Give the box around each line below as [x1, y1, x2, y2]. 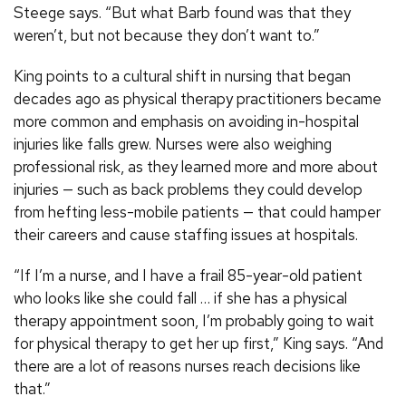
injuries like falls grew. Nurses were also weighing [14, 134, 332, 155]
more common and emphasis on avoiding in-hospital [14, 111, 359, 132]
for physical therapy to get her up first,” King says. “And [14, 333, 383, 354]
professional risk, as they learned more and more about [14, 157, 378, 178]
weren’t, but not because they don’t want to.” [14, 25, 320, 46]
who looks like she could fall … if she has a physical [14, 288, 347, 309]
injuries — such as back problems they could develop [14, 179, 362, 200]
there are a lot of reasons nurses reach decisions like [14, 356, 361, 377]
